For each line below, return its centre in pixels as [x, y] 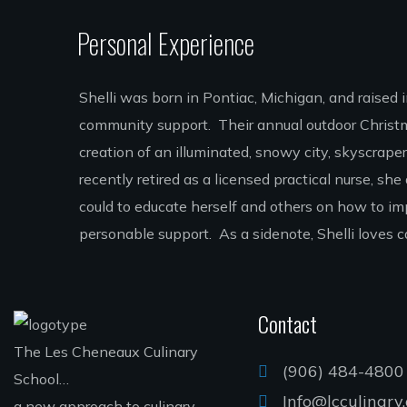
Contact [287, 323]
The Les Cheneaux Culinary [106, 352]
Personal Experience [166, 43]
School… [41, 379]
